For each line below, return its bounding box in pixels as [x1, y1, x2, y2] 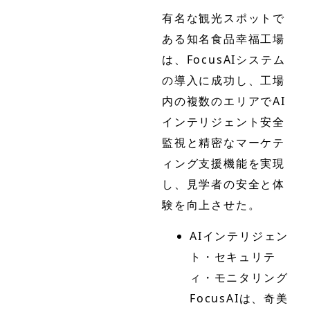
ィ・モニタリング [190, 269, 289, 285]
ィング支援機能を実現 [162, 156, 285, 172]
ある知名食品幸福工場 [162, 31, 285, 47]
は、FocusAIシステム [162, 52, 286, 68]
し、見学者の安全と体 [162, 176, 285, 192]
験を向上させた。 [162, 197, 261, 213]
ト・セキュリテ [190, 248, 276, 264]
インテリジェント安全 [162, 114, 285, 130]
